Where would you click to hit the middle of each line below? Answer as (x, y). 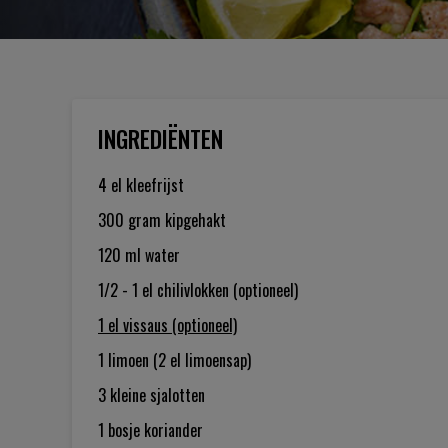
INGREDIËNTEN (160, 139)
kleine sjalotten (157, 395)
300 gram (131, 220)
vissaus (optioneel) (180, 325)
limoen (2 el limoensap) (179, 360)
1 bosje (121, 430)
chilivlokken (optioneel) (227, 290)
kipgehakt (195, 220)
